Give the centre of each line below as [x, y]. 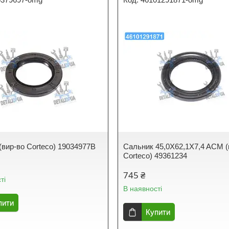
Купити [158, 212]
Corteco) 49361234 [155, 156]
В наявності [143, 189]
